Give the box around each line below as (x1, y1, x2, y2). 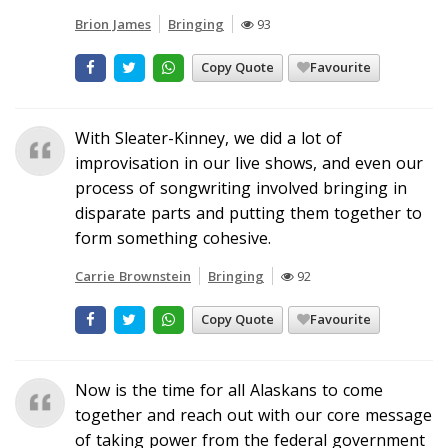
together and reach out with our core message (75, 403, 432, 426)
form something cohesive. (75, 226, 271, 249)
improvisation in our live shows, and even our (75, 151, 423, 174)
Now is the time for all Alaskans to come (75, 378, 383, 401)
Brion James (75, 14, 151, 33)
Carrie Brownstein (75, 266, 191, 285)
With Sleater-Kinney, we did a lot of (75, 126, 342, 149)
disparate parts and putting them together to (75, 201, 422, 224)
